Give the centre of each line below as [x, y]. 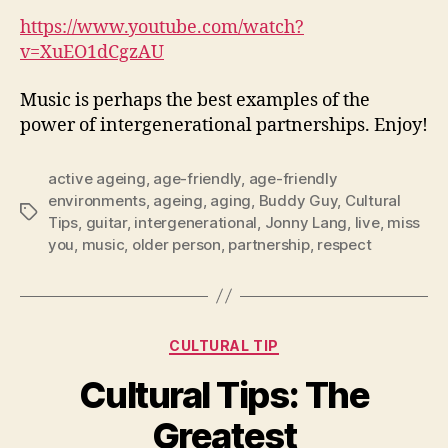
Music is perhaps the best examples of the [195, 100]
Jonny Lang [306, 222]
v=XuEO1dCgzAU [92, 52]
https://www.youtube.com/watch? [162, 27]
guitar [106, 222]
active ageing [97, 178]
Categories [267, 341]
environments [97, 200]
